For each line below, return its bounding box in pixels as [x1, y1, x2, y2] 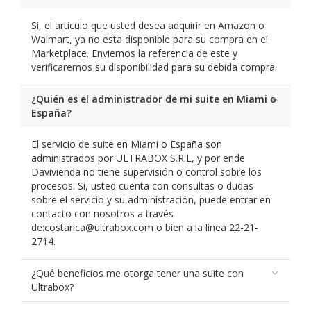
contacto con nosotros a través [31, 207, 174, 220]
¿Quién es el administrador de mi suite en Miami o [31, 92, 276, 106]
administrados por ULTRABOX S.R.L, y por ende [31, 151, 245, 165]
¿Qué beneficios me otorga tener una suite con [31, 267, 244, 280]
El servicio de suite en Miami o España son [31, 137, 222, 151]
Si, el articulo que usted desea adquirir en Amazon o [31, 19, 264, 32]
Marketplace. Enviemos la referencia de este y [31, 47, 237, 60]
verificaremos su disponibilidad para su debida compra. [31, 60, 277, 74]
